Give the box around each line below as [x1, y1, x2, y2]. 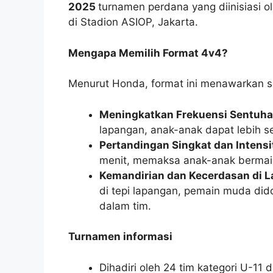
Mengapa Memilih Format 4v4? [68, 46, 228, 59]
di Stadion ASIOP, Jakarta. [68, 16, 198, 29]
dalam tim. [99, 199, 151, 212]
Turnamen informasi [68, 230, 172, 243]
